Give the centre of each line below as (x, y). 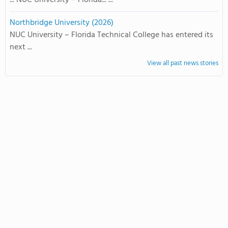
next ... (21, 47)
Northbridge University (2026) (62, 23)
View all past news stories (183, 63)
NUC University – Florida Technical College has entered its (111, 35)
